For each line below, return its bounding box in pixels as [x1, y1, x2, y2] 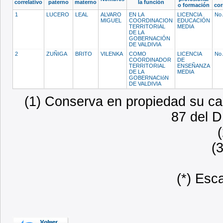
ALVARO [101, 11, 121, 17]
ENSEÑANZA [177, 62, 210, 69]
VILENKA [101, 50, 124, 57]
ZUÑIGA [46, 50, 69, 57]
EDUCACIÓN [177, 17, 210, 23]
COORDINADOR [129, 56, 171, 63]
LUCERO [46, 11, 71, 17]
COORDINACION [129, 17, 173, 23]
